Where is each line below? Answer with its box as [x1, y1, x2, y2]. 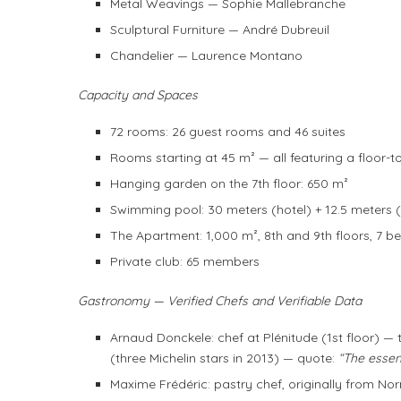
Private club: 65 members [110, 253, 260, 270]
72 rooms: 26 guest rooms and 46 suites [110, 124, 346, 141]
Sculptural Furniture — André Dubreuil [110, 21, 329, 38]
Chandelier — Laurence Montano [110, 47, 303, 64]
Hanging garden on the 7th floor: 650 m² [110, 175, 348, 192]
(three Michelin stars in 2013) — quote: [110, 350, 338, 367]
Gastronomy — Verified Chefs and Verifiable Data [78, 293, 362, 310]
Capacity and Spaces [78, 87, 198, 104]
